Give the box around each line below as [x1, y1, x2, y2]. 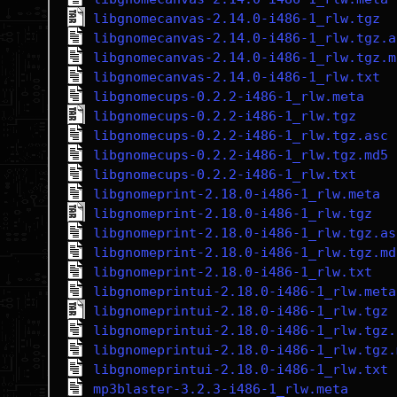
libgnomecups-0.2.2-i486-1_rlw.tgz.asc [92, 128, 388, 144]
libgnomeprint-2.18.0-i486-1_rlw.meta [92, 186, 380, 202]
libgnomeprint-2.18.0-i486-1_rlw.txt [92, 264, 372, 280]
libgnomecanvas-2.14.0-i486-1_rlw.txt [92, 69, 380, 85]
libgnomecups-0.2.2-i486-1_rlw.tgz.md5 [92, 147, 388, 163]
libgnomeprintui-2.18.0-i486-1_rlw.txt [92, 362, 388, 378]
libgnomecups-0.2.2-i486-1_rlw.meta [92, 89, 364, 105]
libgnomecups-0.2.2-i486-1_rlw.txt [92, 167, 356, 183]
